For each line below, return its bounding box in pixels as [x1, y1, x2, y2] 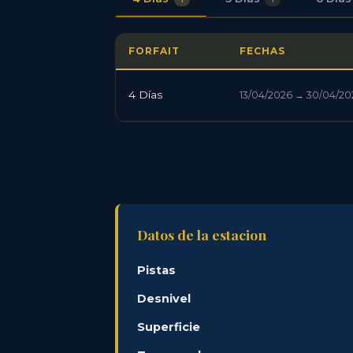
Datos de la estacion [137, 225, 266, 244]
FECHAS [240, 45, 285, 58]
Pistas [137, 263, 176, 278]
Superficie [137, 320, 200, 335]
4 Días [128, 88, 162, 102]
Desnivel [137, 292, 191, 307]
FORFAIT [128, 45, 180, 58]
